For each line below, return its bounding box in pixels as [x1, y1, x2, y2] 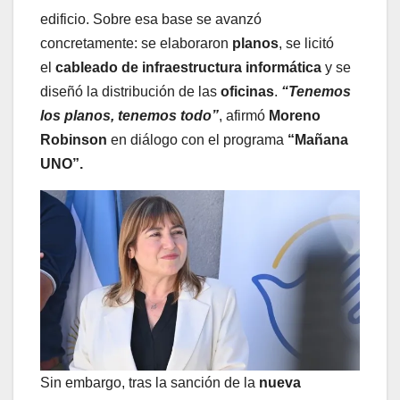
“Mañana [287, 132, 348, 148]
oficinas [221, 84, 274, 100]
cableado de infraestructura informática [55, 60, 321, 76]
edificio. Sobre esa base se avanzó [40, 12, 262, 28]
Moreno [269, 108, 321, 124]
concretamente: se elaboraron [40, 36, 232, 52]
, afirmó [219, 108, 269, 124]
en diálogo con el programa [111, 132, 287, 148]
